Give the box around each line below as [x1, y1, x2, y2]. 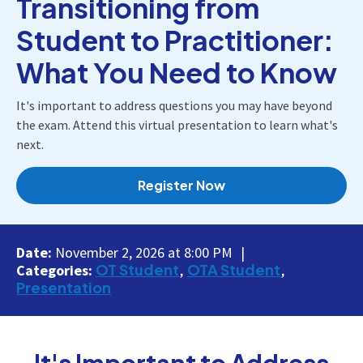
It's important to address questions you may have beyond [16, 96, 332, 113]
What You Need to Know [16, 54, 337, 90]
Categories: [16, 260, 96, 280]
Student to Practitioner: [16, 22, 334, 58]
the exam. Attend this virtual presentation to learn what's [16, 116, 338, 133]
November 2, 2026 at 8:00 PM [55, 242, 233, 262]
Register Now [138, 176, 225, 194]
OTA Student [187, 259, 280, 279]
